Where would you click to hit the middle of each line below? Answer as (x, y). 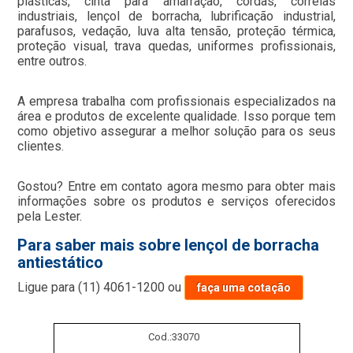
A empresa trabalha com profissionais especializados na (176, 101)
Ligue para (48, 287)
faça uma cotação (244, 288)
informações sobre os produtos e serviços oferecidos (176, 201)
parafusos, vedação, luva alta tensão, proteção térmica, (176, 31)
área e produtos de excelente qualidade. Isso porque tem (176, 116)
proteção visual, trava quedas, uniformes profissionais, (176, 46)
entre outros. (52, 61)
